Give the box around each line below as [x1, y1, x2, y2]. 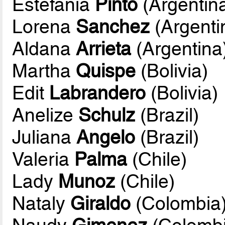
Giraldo [70, 192, 131, 215]
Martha [12, 60, 76, 82]
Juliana [12, 126, 77, 149]
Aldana [12, 38, 76, 60]
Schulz [78, 104, 136, 127]
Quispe [76, 60, 136, 82]
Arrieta [76, 38, 132, 60]
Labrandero [49, 82, 146, 104]
